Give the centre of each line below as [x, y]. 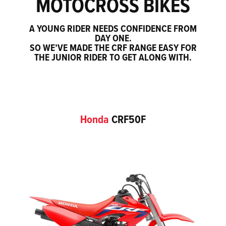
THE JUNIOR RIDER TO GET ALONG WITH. [113, 57]
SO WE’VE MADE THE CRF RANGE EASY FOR [113, 47]
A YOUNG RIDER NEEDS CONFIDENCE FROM [113, 28]
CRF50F [129, 119]
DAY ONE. [113, 38]
